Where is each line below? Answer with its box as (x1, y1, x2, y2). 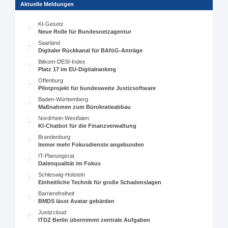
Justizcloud (38, 209, 67, 215)
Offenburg (38, 77, 64, 83)
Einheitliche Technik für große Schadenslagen (38, 179, 162, 185)
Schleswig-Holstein (38, 171, 85, 178)
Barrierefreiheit (38, 190, 75, 196)
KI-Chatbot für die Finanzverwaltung (38, 122, 137, 129)
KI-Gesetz (38, 20, 64, 27)
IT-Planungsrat (38, 152, 75, 159)
